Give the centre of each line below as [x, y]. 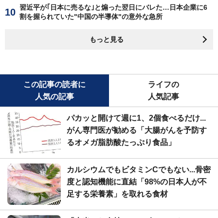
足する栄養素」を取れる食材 [117, 194]
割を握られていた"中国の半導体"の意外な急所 [91, 16]
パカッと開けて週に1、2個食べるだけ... [136, 118]
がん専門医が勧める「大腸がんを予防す [137, 130]
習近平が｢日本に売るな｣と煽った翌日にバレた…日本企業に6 [113, 7]
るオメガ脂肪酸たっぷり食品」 [121, 142]
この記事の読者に [54, 84]
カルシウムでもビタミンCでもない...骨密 [139, 169]
